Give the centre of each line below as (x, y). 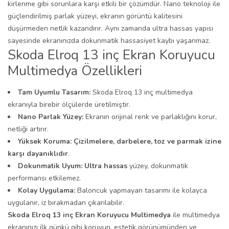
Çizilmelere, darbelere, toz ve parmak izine (147, 141)
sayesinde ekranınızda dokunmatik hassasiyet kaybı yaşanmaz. (109, 41)
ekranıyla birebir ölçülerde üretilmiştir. (69, 105)
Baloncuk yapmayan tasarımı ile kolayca (141, 190)
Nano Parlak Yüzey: (51, 117)
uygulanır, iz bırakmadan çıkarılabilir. (66, 203)
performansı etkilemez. (44, 178)
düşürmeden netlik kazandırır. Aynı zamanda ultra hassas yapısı (110, 28)
